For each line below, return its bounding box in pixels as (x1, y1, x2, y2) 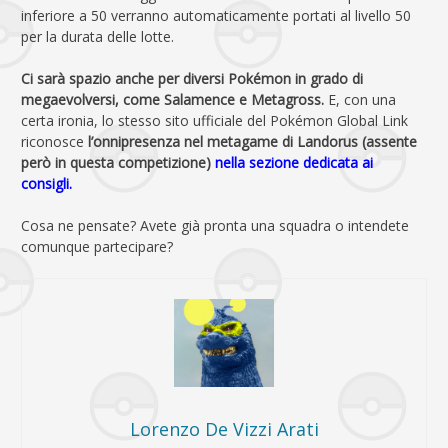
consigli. (21, 173, 72, 193)
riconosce (21, 131, 84, 151)
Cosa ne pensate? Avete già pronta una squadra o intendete (21, 215, 409, 235)
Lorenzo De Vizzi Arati (129, 417, 319, 442)
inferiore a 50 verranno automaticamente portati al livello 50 (21, 5, 411, 25)
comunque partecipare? (21, 236, 173, 256)
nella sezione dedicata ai (215, 152, 373, 172)
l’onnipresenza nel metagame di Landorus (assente (84, 131, 417, 151)
